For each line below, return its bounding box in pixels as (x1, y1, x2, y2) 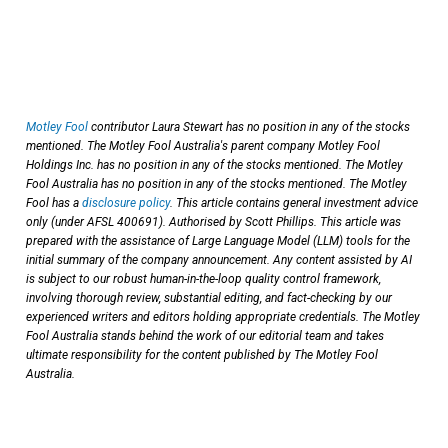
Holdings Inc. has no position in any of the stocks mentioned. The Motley (26, 157, 403, 172)
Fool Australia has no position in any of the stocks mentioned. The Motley (26, 176, 407, 191)
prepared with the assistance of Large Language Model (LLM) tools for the (26, 233, 410, 248)
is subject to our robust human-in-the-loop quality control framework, (26, 271, 381, 286)
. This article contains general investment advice (170, 195, 418, 210)
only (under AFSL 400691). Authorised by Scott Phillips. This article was (26, 214, 401, 229)
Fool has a (26, 195, 82, 210)
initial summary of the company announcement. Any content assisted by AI (26, 252, 412, 267)
